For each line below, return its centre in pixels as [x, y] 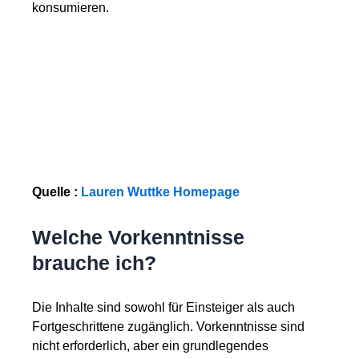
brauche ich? [94, 263]
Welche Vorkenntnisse [138, 238]
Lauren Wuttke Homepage [160, 192]
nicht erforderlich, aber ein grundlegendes [150, 346]
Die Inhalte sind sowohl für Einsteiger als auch [163, 308]
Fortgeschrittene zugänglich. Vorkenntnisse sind [168, 327]
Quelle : [56, 192]
